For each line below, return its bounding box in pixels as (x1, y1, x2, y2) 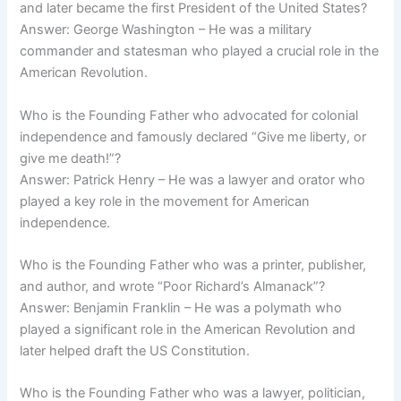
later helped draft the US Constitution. (20, 343, 251, 360)
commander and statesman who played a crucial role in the (20, 43, 380, 60)
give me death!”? (20, 149, 122, 166)
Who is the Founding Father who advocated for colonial (20, 107, 359, 124)
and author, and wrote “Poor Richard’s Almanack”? (20, 278, 326, 295)
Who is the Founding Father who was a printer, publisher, (20, 257, 367, 274)
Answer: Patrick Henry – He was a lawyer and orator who (20, 171, 366, 188)
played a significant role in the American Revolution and (20, 321, 356, 338)
